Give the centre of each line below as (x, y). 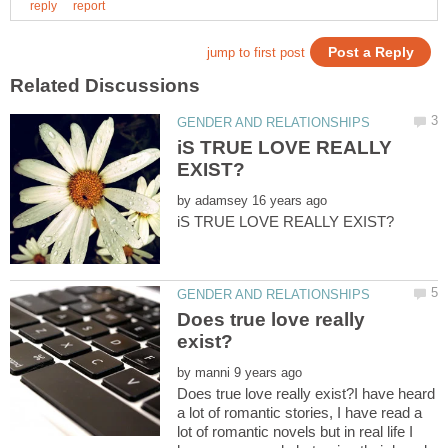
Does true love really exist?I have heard (306, 394)
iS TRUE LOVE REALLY (285, 148)
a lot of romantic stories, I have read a (300, 413)
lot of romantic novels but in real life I (295, 432)
